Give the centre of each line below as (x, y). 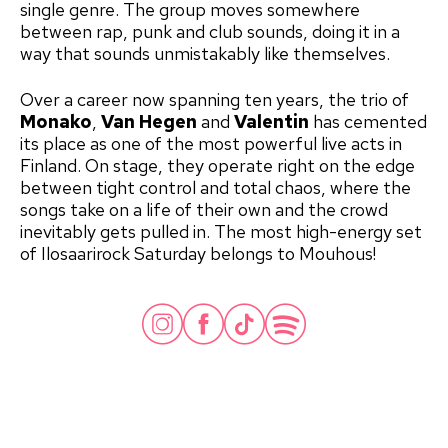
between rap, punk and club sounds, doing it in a (210, 32)
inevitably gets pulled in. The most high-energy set (221, 232)
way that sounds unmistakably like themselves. (205, 54)
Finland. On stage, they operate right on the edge (217, 166)
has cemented (368, 122)
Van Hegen (149, 122)
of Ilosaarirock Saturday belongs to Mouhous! (198, 254)
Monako (56, 122)
